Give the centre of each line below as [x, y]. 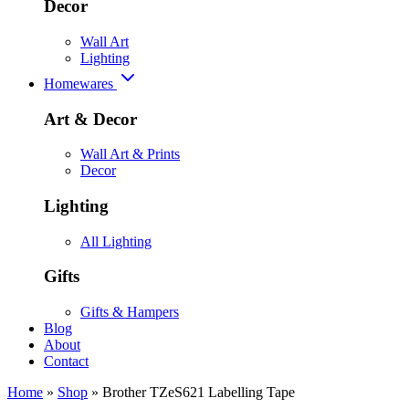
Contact [66, 362]
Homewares [80, 83]
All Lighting [116, 241]
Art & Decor [90, 119]
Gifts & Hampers [130, 312]
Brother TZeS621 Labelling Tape [199, 393]
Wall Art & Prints [130, 154]
